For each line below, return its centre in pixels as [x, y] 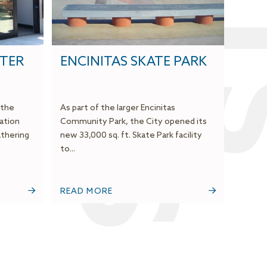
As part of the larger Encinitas [117, 108]
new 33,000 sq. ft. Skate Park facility [131, 136]
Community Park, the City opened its [133, 122]
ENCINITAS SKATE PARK [133, 62]
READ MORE [86, 192]
